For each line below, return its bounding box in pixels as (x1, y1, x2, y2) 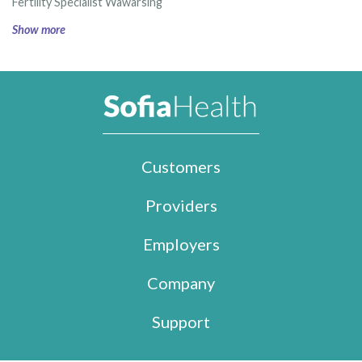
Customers (141, 157, 221, 177)
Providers (145, 196, 217, 216)
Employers (142, 234, 220, 255)
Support (152, 312, 210, 332)
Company (147, 273, 215, 293)
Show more (12, 22, 65, 36)
